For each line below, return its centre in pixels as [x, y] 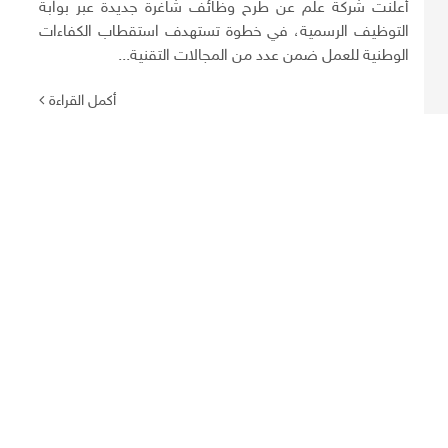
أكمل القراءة [83, 101]
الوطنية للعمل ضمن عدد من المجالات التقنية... [264, 56]
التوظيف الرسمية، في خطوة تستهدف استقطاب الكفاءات [224, 32]
